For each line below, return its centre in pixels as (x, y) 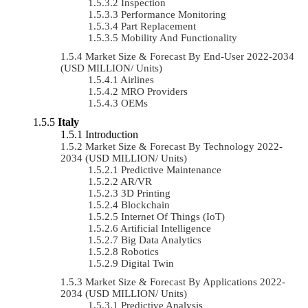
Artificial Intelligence (166, 228)
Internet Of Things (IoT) (173, 216)
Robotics (140, 251)
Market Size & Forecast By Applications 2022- (185, 282)
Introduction (112, 134)
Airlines (137, 79)
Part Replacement (158, 26)
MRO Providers (154, 91)
